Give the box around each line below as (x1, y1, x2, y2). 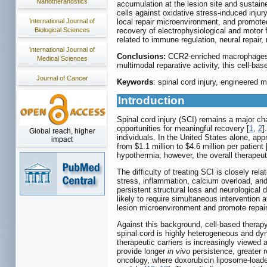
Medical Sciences (36, 55, 88, 62)
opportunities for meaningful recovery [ (117, 123, 249, 133)
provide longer (117, 246, 167, 256)
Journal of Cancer (36, 74, 88, 82)
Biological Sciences (34, 26, 90, 33)
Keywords (117, 77, 153, 86)
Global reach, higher (29, 127, 95, 135)
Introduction (118, 94, 185, 107)
